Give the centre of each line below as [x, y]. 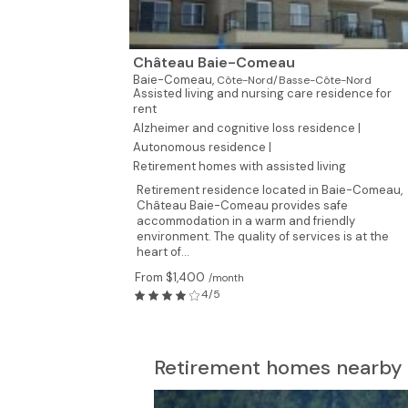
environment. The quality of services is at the [263, 236]
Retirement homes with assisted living [240, 166]
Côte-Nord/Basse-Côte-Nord [294, 80]
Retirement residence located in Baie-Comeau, [270, 190]
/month [226, 278]
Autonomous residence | [202, 147]
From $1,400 [170, 277]
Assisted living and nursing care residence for [262, 93]
